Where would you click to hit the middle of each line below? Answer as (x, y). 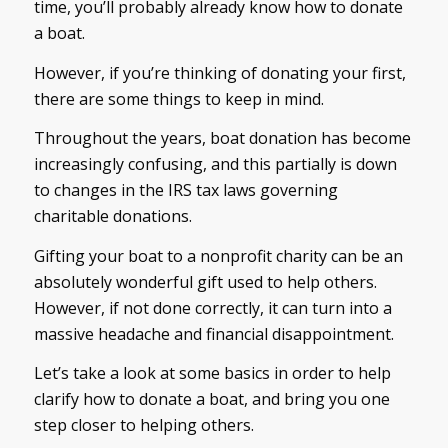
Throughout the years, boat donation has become (222, 138)
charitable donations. (112, 216)
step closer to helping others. (143, 425)
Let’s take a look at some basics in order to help (212, 373)
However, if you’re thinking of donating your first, (219, 72)
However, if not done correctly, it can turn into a (212, 307)
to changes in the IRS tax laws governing (185, 190)
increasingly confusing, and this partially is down (215, 164)
